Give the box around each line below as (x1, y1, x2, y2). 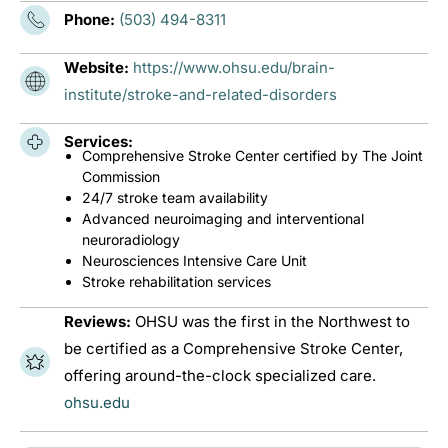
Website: (64, 57, 133, 77)
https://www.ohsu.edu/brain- (133, 57, 335, 77)
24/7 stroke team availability (82, 188, 268, 206)
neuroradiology (82, 230, 180, 248)
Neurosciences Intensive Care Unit (82, 251, 307, 269)
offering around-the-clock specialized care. (64, 365, 376, 385)
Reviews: (64, 311, 135, 331)
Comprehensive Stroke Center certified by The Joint (82, 146, 423, 164)
